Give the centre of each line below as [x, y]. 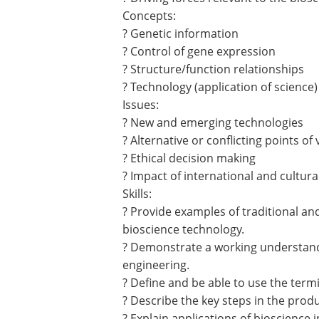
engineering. [156, 265]
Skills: [137, 194]
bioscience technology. [183, 229]
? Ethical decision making [189, 158]
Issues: [141, 105]
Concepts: [149, 16]
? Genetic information [181, 33]
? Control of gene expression [199, 51]
